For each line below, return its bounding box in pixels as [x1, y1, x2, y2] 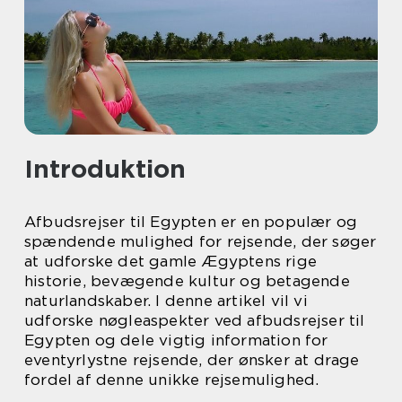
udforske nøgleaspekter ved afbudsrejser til [24, 311, 365, 329]
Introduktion [24, 153, 186, 184]
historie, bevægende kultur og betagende [24, 272, 350, 290]
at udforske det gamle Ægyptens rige [24, 252, 318, 270]
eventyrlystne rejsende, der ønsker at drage [24, 351, 360, 369]
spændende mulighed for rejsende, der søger [24, 232, 377, 250]
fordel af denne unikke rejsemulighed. [24, 371, 319, 389]
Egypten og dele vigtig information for [24, 331, 328, 349]
